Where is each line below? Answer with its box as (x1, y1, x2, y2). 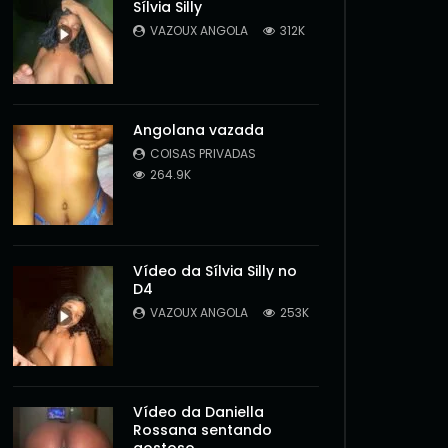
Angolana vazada (133, 120, 264, 140)
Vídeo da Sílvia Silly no (133, 261, 297, 281)
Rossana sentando (133, 420, 272, 440)
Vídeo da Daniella (133, 402, 264, 422)
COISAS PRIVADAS (150, 145, 256, 162)
